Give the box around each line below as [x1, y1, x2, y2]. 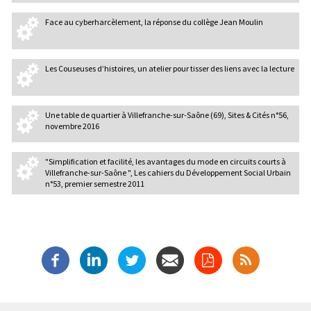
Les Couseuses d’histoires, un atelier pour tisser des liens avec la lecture [44, 63, 294, 74]
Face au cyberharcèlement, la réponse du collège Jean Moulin [44, 17, 263, 28]
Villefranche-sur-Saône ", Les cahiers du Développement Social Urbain [44, 167, 291, 178]
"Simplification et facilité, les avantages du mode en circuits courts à [44, 156, 286, 167]
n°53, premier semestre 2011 [44, 178, 144, 190]
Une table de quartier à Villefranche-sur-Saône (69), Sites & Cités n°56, [44, 110, 289, 121]
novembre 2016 [44, 121, 99, 132]
